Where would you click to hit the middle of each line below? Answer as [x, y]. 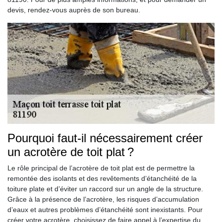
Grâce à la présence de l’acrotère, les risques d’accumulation [103, 199]
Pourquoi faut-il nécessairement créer [105, 138]
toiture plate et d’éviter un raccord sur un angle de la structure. [105, 189]
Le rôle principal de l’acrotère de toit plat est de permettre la [101, 168]
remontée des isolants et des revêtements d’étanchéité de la [102, 178]
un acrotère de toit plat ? [71, 152]
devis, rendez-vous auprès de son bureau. [74, 10]
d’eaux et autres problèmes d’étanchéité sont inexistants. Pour [105, 209]
